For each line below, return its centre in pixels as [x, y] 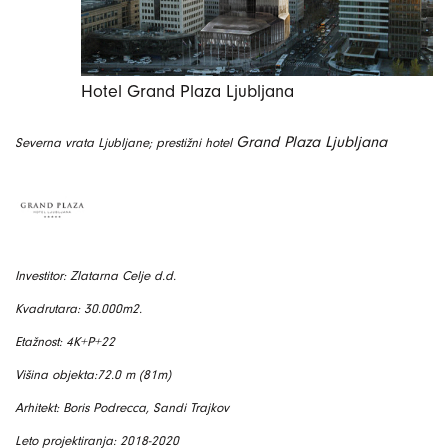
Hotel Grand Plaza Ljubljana [187, 91]
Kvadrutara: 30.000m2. [78, 308]
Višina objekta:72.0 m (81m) [93, 374]
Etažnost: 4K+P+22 [65, 341]
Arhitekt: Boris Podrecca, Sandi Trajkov [122, 407]
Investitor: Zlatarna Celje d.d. [95, 275]
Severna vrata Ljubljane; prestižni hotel [125, 142]
